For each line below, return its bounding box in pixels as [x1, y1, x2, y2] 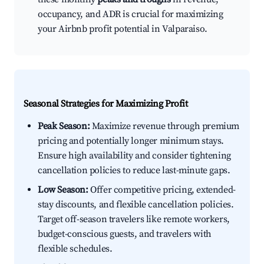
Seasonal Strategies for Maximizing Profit [24, 98, 188, 110]
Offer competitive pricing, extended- [88, 184, 236, 196]
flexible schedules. [38, 243, 113, 255]
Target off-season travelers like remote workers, [38, 213, 230, 226]
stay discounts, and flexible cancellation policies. [38, 199, 234, 211]
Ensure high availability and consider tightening [38, 150, 231, 162]
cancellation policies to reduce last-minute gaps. [38, 164, 230, 177]
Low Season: [38, 184, 88, 196]
